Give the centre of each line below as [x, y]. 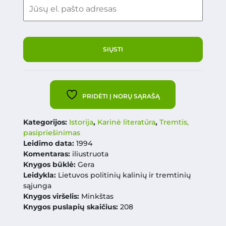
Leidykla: [39, 175]
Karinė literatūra [126, 122]
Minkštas [97, 196]
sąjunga [37, 186]
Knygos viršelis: [52, 196]
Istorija [81, 122]
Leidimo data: [48, 143]
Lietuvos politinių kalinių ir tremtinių [123, 175]
